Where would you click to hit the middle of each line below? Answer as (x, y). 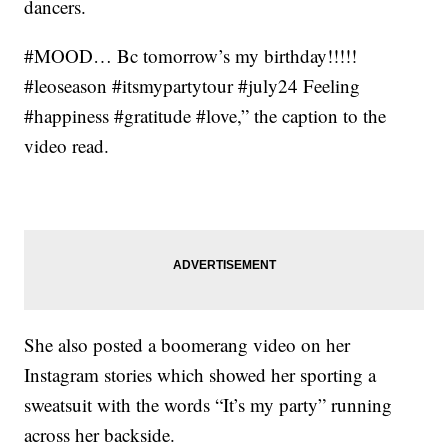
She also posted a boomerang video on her (187, 344)
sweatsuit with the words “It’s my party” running (208, 404)
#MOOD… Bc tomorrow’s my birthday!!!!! (191, 55)
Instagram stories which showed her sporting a (200, 374)
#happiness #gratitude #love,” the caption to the (205, 115)
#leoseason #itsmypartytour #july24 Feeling (192, 85)
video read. (67, 145)
